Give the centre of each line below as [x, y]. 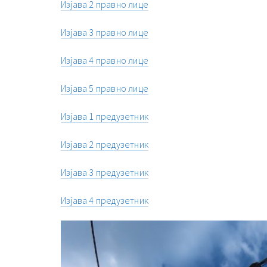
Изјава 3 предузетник [105, 173]
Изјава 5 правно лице [105, 89]
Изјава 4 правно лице [105, 60]
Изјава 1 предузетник [105, 117]
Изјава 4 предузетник [105, 201]
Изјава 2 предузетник [105, 145]
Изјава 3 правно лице [105, 32]
